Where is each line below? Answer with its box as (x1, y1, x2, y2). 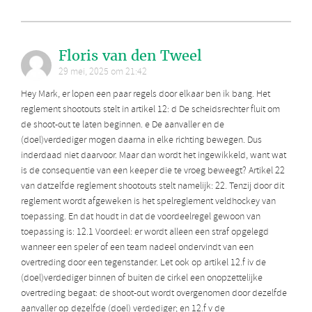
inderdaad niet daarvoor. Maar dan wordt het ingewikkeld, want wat (21, 148, 286, 162)
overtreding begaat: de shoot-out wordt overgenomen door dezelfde (21, 286, 287, 300)
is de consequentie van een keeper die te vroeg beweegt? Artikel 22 (21, 164, 285, 178)
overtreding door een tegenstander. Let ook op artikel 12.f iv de (21, 256, 266, 270)
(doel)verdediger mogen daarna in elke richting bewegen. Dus (21, 133, 262, 147)
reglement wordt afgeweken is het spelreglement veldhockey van (21, 194, 276, 208)
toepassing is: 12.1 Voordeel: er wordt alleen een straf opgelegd (21, 225, 269, 239)
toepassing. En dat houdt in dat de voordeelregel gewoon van (21, 210, 260, 224)
